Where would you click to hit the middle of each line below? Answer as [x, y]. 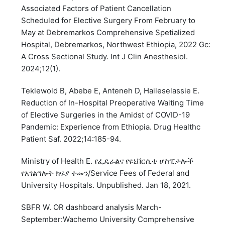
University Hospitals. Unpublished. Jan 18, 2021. [106, 185]
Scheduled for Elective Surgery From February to [108, 21]
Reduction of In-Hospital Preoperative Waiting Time [113, 103]
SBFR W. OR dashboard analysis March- [92, 207]
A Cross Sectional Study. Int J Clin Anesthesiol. [105, 57]
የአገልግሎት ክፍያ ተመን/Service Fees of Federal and [105, 173]
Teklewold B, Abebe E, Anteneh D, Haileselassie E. [110, 91]
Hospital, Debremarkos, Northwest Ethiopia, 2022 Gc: [116, 45]
